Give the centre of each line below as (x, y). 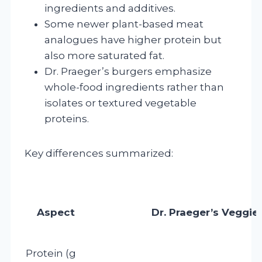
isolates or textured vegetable (120, 103)
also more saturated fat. (104, 55)
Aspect (56, 212)
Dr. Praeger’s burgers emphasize (128, 71)
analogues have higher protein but (133, 39)
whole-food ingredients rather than (134, 87)
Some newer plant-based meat (124, 24)
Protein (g (51, 253)
